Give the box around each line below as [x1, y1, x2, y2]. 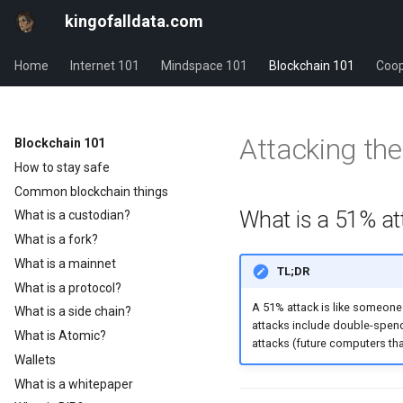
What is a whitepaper [14, 376, 133, 391]
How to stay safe [14, 159, 110, 175]
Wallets [14, 352, 56, 367]
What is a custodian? [14, 208, 130, 223]
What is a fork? [14, 232, 98, 246]
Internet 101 [70, 58, 139, 73]
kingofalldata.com [65, 12, 203, 31]
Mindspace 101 [161, 58, 247, 73]
